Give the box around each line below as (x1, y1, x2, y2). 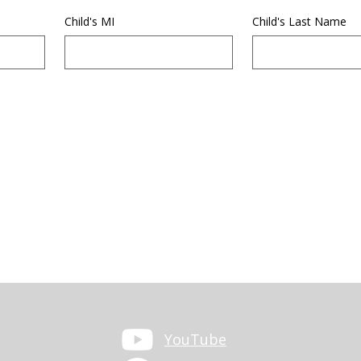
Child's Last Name (252, 13, 347, 29)
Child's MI (64, 13, 114, 29)
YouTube (164, 329, 226, 349)
